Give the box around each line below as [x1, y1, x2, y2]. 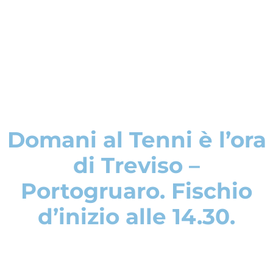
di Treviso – [73, 152, 200, 179]
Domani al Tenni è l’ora [7, 126, 266, 153]
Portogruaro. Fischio [21, 177, 252, 204]
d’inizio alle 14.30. [38, 203, 235, 230]
